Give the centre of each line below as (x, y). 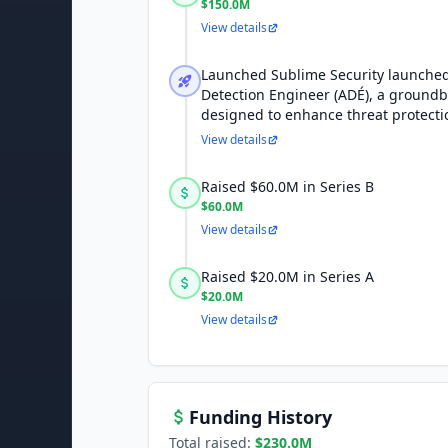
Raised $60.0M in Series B (287, 186)
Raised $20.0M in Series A (287, 276)
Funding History (260, 417)
